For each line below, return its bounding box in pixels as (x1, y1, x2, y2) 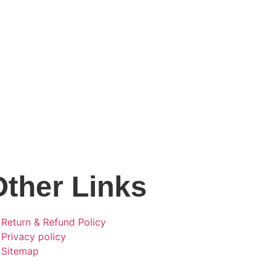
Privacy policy (1, 230, 67, 243)
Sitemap (1, 245, 39, 258)
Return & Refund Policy (1, 216, 106, 229)
